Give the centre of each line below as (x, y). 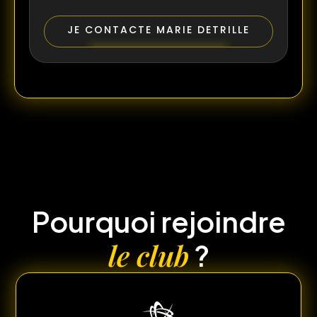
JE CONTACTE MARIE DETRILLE (158, 30)
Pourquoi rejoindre (158, 221)
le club (148, 255)
